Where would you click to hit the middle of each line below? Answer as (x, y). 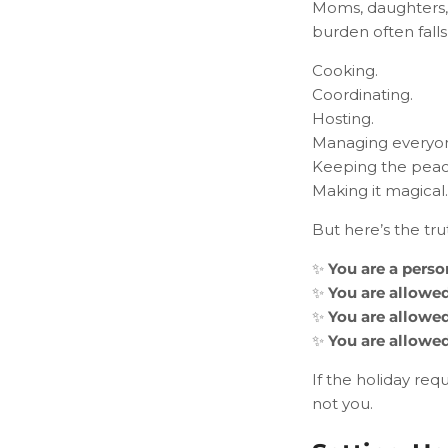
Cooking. (345, 70)
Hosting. (343, 118)
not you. (342, 403)
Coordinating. (362, 94)
